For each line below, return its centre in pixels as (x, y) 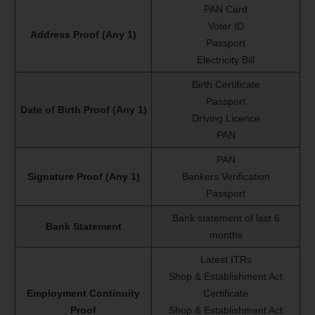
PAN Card (226, 9)
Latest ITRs (226, 260)
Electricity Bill (226, 60)
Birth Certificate (226, 85)
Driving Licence (226, 118)
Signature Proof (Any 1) (83, 177)
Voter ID (226, 26)
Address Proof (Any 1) (83, 35)
